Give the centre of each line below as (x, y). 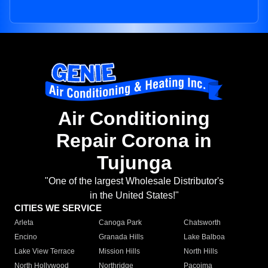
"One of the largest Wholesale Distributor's (134, 181)
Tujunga (134, 163)
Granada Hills (121, 237)
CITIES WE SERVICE (58, 208)
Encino (26, 237)
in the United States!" (134, 196)
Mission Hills (120, 252)
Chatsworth (202, 223)
